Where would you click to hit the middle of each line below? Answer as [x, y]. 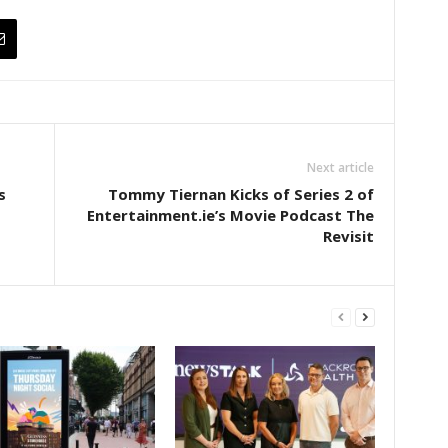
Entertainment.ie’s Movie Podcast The [230, 215]
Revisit [348, 236]
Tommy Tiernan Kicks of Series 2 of [240, 194]
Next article [340, 167]
